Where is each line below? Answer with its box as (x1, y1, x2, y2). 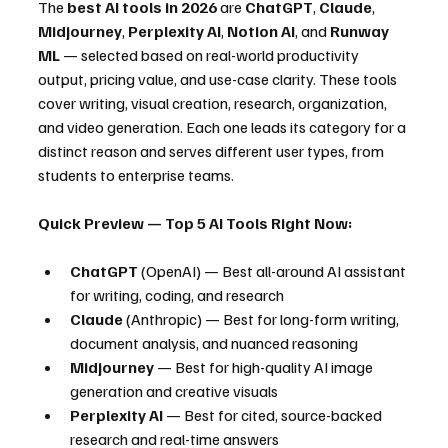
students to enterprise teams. (38, 165, 234, 186)
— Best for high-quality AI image (154, 357, 376, 378)
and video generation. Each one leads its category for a (38, 117, 409, 138)
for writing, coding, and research (70, 285, 284, 306)
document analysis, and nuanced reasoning (70, 333, 358, 354)
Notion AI (227, 21, 295, 42)
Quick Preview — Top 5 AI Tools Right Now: (38, 213, 352, 234)
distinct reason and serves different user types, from (38, 141, 387, 162)
